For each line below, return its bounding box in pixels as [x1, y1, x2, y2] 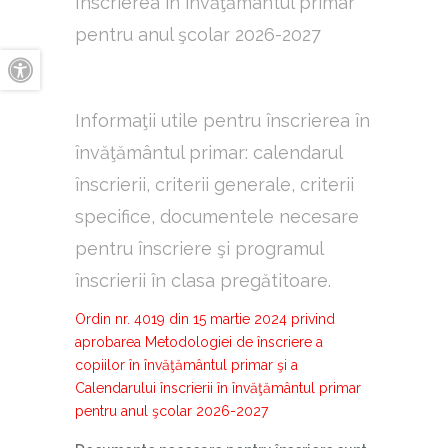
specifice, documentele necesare [75, 206, 359, 227]
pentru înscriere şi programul [75, 238, 323, 259]
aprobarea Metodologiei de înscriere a [75, 334, 323, 350]
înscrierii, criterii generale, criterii [75, 174, 354, 195]
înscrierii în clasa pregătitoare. [75, 270, 331, 291]
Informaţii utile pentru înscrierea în [75, 110, 370, 131]
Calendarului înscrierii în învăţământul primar [75, 380, 361, 396]
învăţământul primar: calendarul [75, 142, 342, 163]
